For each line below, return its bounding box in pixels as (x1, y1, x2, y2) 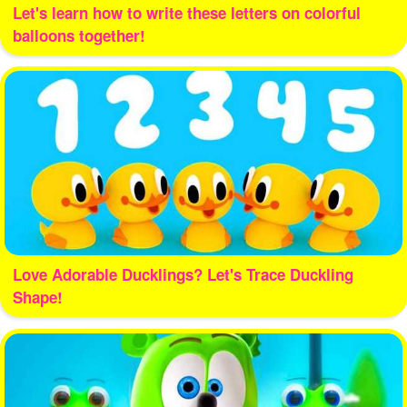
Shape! (12, 286, 63, 309)
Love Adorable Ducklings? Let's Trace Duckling (12, 263, 353, 286)
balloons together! (12, 25, 145, 46)
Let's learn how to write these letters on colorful (12, 2, 361, 24)
